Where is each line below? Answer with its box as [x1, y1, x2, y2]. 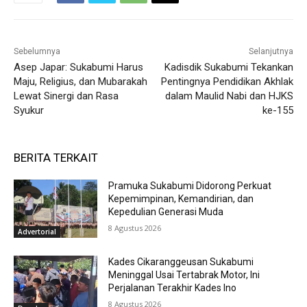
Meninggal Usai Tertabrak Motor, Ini [108, 269, 260, 281]
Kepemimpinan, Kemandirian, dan [108, 193, 254, 204]
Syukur [14, 103, 44, 116]
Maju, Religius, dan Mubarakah [14, 75, 147, 88]
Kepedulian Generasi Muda [108, 206, 224, 217]
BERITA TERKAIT [14, 150, 98, 164]
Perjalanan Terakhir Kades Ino [108, 282, 237, 294]
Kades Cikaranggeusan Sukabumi [108, 256, 254, 268]
